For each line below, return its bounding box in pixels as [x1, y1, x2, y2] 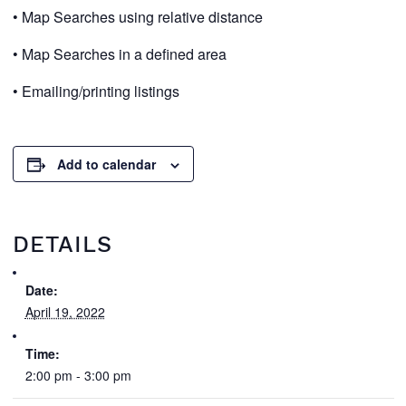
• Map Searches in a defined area [12, 43, 227, 64]
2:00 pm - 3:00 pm [24, 366, 131, 384]
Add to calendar [56, 155, 156, 173]
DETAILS [12, 231, 112, 257]
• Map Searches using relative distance [12, 6, 263, 27]
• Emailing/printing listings [12, 81, 179, 101]
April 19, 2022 [24, 303, 105, 321]
